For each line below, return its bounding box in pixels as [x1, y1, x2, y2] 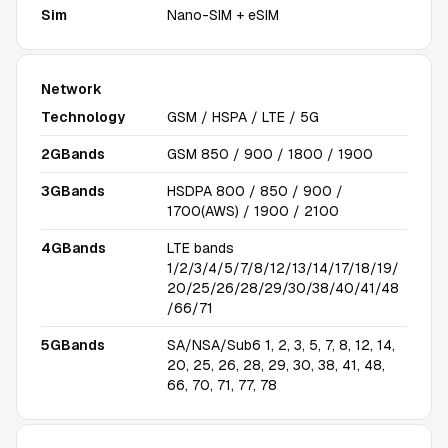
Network [41, 80, 102, 98]
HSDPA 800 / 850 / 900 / [167, 182, 343, 200]
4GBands [41, 239, 106, 257]
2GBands [41, 145, 105, 163]
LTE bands [167, 239, 234, 257]
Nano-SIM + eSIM [167, 6, 279, 24]
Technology [41, 108, 125, 126]
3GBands [41, 182, 105, 200]
